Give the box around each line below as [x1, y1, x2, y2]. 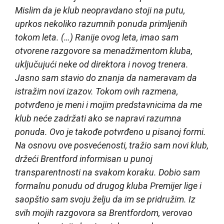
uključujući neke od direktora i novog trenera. [15, 58, 188, 69]
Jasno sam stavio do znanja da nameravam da [15, 72, 197, 83]
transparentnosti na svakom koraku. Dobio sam [15, 166, 200, 177]
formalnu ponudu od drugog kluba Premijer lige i [15, 180, 201, 191]
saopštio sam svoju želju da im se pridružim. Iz [15, 193, 195, 204]
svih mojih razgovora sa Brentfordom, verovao [15, 207, 192, 218]
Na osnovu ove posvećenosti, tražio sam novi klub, [15, 139, 208, 150]
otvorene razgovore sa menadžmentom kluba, [15, 45, 192, 56]
